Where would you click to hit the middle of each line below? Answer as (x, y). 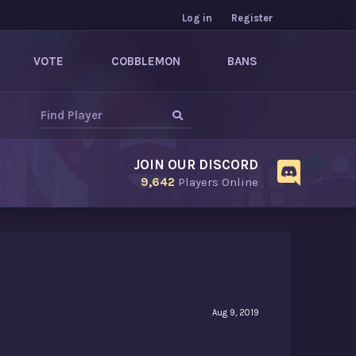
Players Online (217, 182)
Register (252, 18)
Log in (197, 18)
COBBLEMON (145, 61)
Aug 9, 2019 (236, 313)
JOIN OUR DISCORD (196, 164)
